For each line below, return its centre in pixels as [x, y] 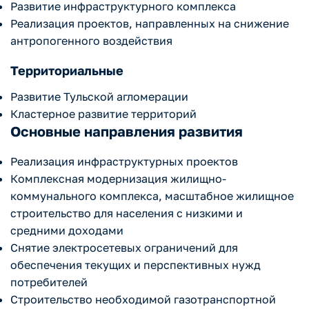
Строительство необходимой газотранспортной [143, 300]
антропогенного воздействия [91, 41]
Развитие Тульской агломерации [99, 97]
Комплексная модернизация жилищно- [118, 179]
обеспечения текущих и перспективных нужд [136, 265]
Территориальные [67, 71]
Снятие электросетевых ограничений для [124, 248]
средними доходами [67, 231]
